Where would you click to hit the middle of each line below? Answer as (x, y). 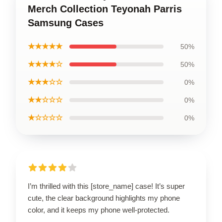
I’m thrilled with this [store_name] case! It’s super (106, 186)
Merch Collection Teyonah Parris (105, 9)
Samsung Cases (66, 23)
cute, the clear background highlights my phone (104, 198)
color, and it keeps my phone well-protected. (99, 210)
